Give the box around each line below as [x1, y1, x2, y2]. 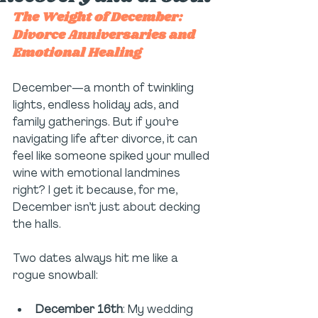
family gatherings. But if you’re [13, 114, 182, 130]
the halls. [13, 216, 61, 232]
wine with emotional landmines [13, 165, 183, 181]
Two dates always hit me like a [13, 251, 181, 266]
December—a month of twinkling [13, 80, 197, 96]
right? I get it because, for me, [13, 182, 180, 198]
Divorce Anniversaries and [13, 26, 198, 45]
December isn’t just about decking [13, 199, 203, 215]
